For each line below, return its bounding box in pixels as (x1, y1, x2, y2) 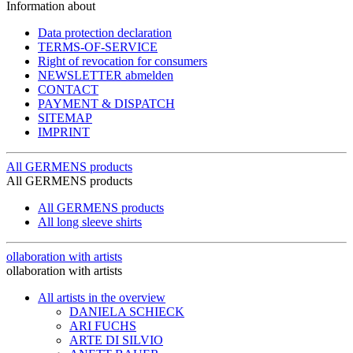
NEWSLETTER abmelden (38, 68, 173, 82)
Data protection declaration (38, 25, 172, 39)
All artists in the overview (38, 290, 165, 304)
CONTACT (38, 82, 98, 96)
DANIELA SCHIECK (69, 304, 184, 318)
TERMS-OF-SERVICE (38, 39, 158, 54)
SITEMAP (38, 110, 92, 124)
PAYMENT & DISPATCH (38, 96, 175, 110)
